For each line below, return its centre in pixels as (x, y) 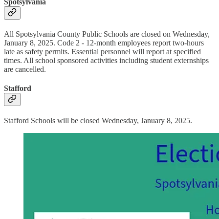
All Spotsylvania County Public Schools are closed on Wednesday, (107, 34)
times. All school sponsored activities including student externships (106, 60)
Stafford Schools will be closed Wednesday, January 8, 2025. (98, 121)
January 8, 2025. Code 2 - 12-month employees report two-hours (104, 43)
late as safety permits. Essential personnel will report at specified (102, 51)
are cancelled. (25, 69)
